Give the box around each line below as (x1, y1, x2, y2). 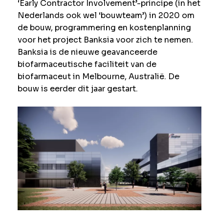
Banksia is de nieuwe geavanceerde (17, 47, 157, 58)
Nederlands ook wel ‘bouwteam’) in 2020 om (17, 10, 195, 21)
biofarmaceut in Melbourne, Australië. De (17, 71, 179, 82)
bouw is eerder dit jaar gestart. (17, 84, 138, 94)
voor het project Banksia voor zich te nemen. (17, 35, 193, 45)
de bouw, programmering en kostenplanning (17, 22, 191, 33)
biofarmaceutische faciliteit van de (17, 59, 156, 70)
